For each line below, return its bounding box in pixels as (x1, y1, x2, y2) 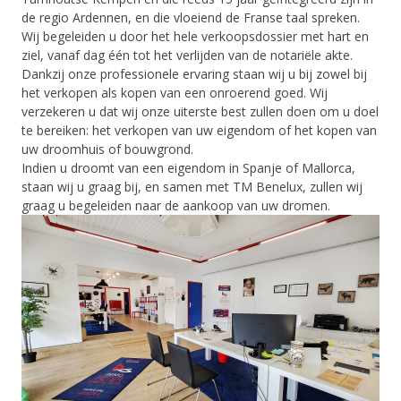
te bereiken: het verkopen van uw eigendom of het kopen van (21, 121, 378, 139)
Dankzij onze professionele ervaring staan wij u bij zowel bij (21, 64, 368, 82)
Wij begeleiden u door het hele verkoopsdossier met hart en (21, 27, 370, 45)
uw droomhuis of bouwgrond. (21, 140, 194, 158)
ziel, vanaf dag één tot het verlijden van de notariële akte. (21, 46, 354, 64)
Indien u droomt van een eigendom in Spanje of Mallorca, (21, 158, 356, 176)
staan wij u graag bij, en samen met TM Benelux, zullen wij (21, 177, 363, 195)
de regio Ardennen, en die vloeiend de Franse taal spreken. (21, 8, 361, 26)
